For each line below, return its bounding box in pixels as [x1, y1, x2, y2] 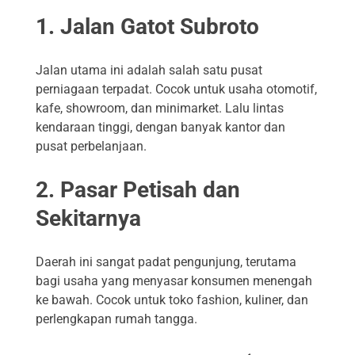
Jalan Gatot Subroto [60, 13, 259, 40]
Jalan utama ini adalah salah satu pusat [36, 63, 262, 78]
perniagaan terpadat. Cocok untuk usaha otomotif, [36, 82, 317, 97]
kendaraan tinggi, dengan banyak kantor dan [36, 120, 285, 136]
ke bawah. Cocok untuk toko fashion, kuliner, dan [36, 292, 308, 308]
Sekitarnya [36, 205, 141, 232]
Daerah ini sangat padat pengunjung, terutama [36, 254, 296, 270]
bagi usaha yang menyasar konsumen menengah [36, 273, 312, 289]
